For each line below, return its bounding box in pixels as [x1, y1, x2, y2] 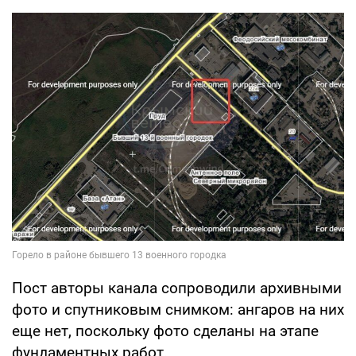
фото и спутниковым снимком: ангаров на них [12, 300, 344, 319]
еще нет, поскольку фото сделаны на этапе [12, 321, 319, 340]
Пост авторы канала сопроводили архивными [12, 278, 342, 297]
